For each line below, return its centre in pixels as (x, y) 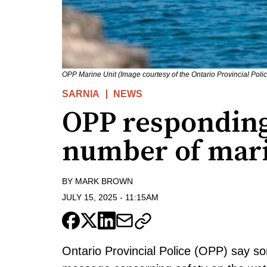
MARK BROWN (104, 181)
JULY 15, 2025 (90, 197)
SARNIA (81, 94)
